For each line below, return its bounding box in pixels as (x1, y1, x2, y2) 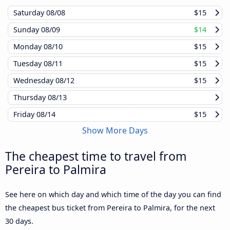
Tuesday (13, 59, 44, 69)
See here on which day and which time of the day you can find (5, 189, 221, 200)
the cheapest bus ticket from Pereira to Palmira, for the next (5, 203, 215, 213)
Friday (13, 109, 36, 120)
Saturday (13, 8, 46, 18)
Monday (13, 42, 44, 52)
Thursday (13, 92, 48, 103)
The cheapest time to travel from (5, 148, 187, 165)
